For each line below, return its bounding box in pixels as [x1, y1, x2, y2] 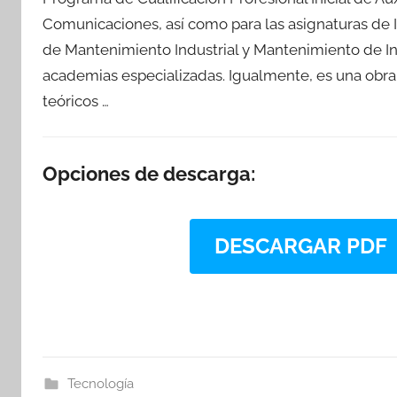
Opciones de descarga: [43, 161, 255, 185]
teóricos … [43, 91, 109, 110]
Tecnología [66, 376, 134, 392]
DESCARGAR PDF [214, 233, 387, 259]
